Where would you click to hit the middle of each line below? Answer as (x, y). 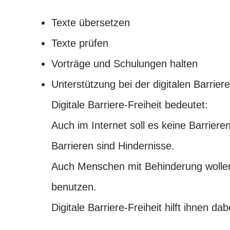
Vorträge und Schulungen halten (126, 63)
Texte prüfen (81, 43)
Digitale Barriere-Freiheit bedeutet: (131, 104)
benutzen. (75, 187)
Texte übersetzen (92, 22)
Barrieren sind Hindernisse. (114, 146)
